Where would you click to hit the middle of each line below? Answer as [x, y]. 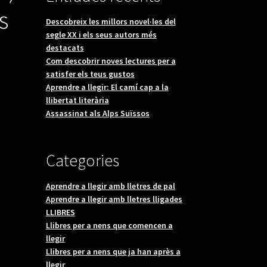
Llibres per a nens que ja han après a [113, 252]
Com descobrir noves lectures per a [111, 61]
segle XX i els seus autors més [101, 35]
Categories [82, 161]
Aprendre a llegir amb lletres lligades [114, 199]
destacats [65, 48]
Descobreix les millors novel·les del [111, 22]
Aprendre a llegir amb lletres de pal [110, 186]
